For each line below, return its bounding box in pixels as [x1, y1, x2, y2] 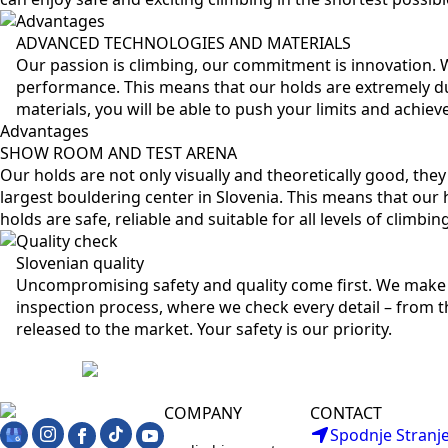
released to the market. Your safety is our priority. [16, 318, 392, 340]
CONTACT [310, 402, 382, 424]
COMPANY [164, 402, 242, 424]
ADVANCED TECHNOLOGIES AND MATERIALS [16, 32, 351, 54]
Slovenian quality [16, 252, 144, 274]
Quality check [16, 230, 118, 252]
